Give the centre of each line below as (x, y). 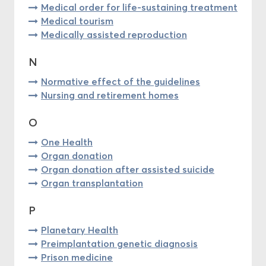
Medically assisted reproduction (114, 34)
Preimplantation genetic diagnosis (119, 243)
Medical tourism (77, 20)
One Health (67, 142)
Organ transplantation (92, 183)
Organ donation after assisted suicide (128, 169)
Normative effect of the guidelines (121, 81)
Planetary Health (80, 229)
